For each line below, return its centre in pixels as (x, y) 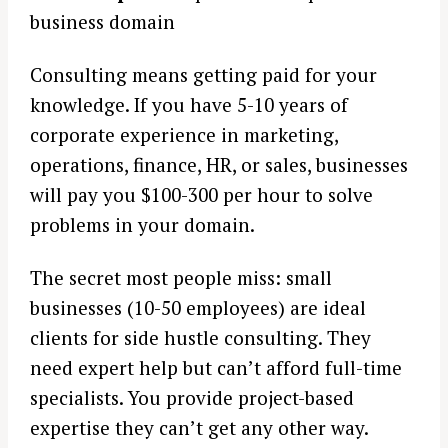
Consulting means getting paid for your (203, 75)
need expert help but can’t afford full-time (216, 367)
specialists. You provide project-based (192, 397)
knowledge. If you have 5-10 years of (189, 105)
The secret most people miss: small (181, 277)
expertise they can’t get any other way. (199, 427)
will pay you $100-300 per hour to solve (201, 195)
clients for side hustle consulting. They (200, 337)
